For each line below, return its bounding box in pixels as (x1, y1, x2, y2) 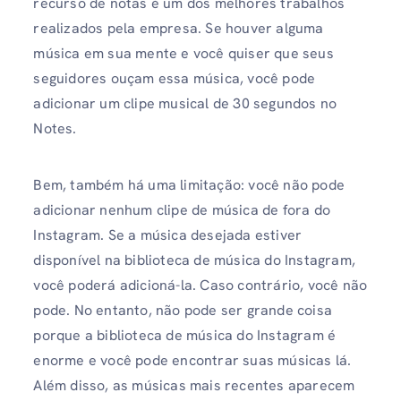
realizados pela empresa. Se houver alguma (33, 18, 324, 38)
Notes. (33, 118, 77, 138)
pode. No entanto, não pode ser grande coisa (33, 301, 332, 320)
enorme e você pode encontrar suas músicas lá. (33, 351, 352, 371)
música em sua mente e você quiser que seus (33, 43, 334, 63)
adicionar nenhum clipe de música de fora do (33, 200, 330, 220)
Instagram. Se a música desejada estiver (33, 226, 303, 245)
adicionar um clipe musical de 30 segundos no (33, 93, 337, 113)
